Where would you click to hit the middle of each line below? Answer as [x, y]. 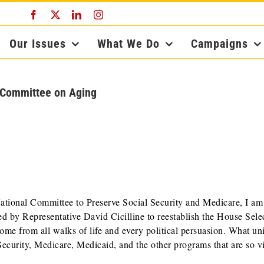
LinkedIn [99, 14]
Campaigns [220, 44]
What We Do [129, 44]
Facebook [57, 14]
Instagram [122, 14]
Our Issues [38, 44]
